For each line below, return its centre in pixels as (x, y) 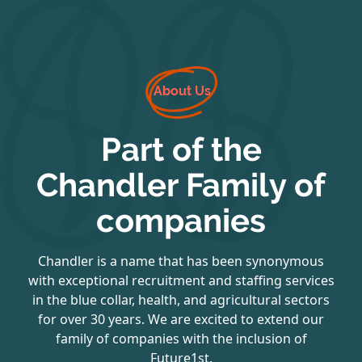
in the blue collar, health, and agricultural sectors (181, 300)
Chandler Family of (181, 185)
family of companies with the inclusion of (181, 339)
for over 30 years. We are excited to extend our (181, 319)
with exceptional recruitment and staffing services (181, 280)
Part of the (181, 149)
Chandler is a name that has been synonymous (181, 261)
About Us (182, 91)
